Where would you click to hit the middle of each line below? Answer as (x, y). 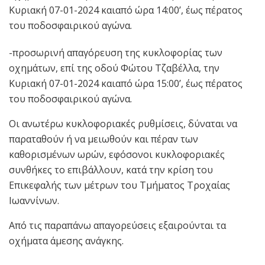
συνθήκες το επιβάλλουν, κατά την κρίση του (111, 170)
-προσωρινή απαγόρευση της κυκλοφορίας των (116, 53)
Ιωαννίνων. (34, 201)
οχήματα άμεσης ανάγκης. (67, 241)
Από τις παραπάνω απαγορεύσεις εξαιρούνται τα (117, 226)
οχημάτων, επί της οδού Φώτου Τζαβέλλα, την (114, 68)
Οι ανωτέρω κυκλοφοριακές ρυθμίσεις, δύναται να (123, 124)
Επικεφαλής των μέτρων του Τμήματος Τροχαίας (119, 185)
